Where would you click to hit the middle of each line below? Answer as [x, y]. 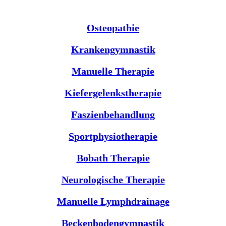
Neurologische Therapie [113, 179]
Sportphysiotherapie [113, 136]
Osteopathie [113, 27]
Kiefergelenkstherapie [113, 93]
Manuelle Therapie [113, 71]
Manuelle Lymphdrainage [113, 201]
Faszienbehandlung [113, 114]
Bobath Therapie [113, 158]
